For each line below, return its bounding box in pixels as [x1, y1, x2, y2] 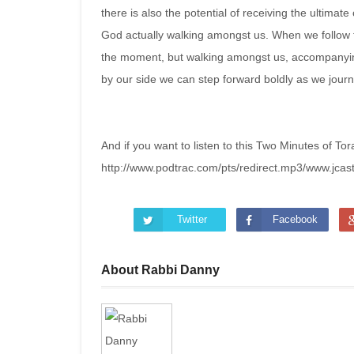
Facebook [272, 213, 318, 225]
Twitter [177, 213, 208, 225]
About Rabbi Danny [101, 263, 220, 277]
